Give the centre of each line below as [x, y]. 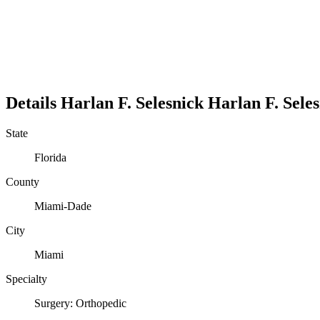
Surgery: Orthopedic [80, 303]
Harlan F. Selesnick [132, 102]
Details [33, 102]
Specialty [26, 279]
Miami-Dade [63, 206]
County [22, 181]
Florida [50, 157]
